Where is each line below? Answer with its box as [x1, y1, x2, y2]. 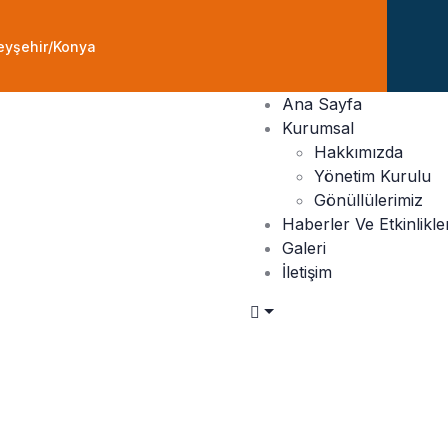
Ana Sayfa [281, 94, 362, 114]
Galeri [281, 238, 326, 258]
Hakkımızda [313, 142, 403, 162]
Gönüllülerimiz [313, 190, 423, 210]
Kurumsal [281, 118, 354, 138]
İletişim [281, 262, 332, 282]
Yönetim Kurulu [313, 166, 431, 186]
